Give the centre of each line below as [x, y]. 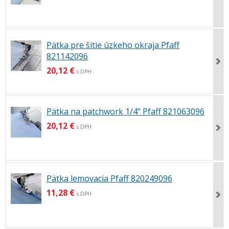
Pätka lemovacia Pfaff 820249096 [109, 178]
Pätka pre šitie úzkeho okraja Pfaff [113, 45]
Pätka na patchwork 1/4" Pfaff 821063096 [125, 112]
